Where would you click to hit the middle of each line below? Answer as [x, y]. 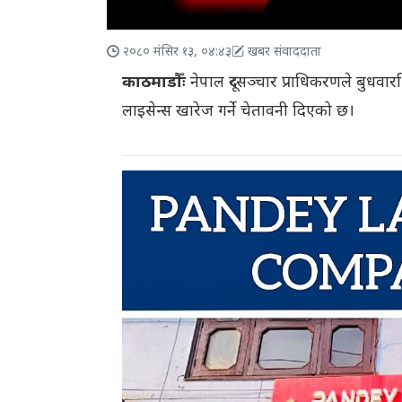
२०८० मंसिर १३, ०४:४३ [178, 53]
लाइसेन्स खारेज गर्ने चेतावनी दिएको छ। [238, 112]
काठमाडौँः [153, 83]
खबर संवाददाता [285, 53]
